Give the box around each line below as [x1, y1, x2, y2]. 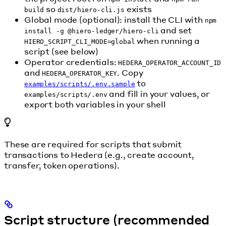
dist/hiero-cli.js [57, 6, 125, 14]
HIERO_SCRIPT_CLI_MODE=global [24, 38, 135, 46]
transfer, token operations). [4, 160, 120, 171]
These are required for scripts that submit [4, 139, 182, 150]
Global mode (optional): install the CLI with [24, 14, 205, 25]
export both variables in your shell [24, 99, 166, 110]
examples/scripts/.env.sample [24, 80, 135, 88]
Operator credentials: [24, 56, 119, 68]
